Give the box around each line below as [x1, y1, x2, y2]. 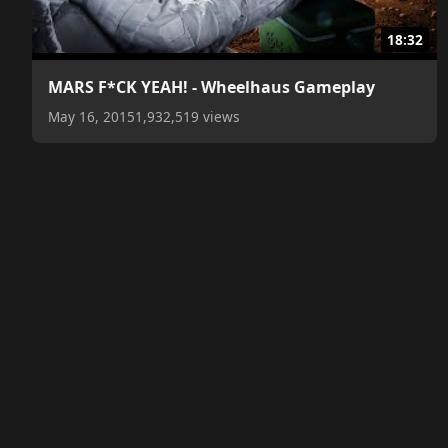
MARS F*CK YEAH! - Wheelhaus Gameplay [48, 76, 375, 99]
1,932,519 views [135, 107, 240, 127]
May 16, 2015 [48, 107, 135, 127]
